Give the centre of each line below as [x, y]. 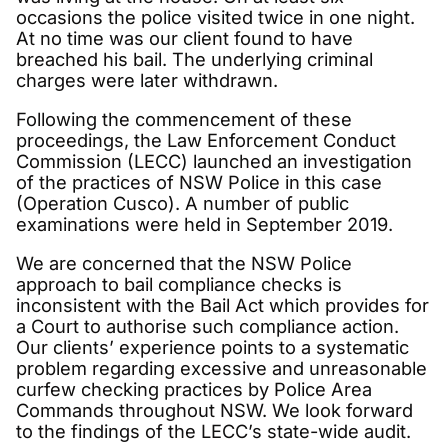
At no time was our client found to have [184, 37]
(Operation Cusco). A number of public [182, 203]
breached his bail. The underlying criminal [194, 58]
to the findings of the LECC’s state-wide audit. [213, 431]
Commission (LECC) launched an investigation [214, 161]
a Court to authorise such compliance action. [207, 326]
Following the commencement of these [184, 119]
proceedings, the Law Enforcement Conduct [206, 140]
